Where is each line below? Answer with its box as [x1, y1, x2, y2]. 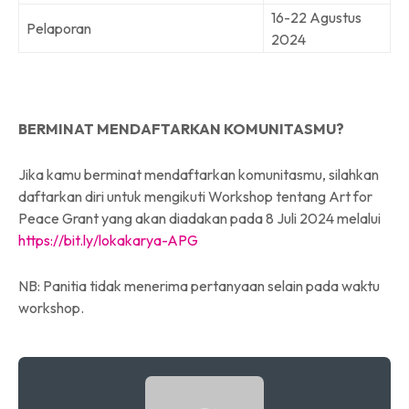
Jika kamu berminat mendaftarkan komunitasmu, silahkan [18, 164, 379, 184]
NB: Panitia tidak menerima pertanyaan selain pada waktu [18, 276, 380, 295]
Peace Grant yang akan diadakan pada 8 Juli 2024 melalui [18, 208, 381, 227]
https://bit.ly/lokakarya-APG [18, 230, 198, 249]
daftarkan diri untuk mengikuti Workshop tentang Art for [18, 186, 372, 205]
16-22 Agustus [271, 7, 362, 26]
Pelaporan [26, 18, 91, 37]
